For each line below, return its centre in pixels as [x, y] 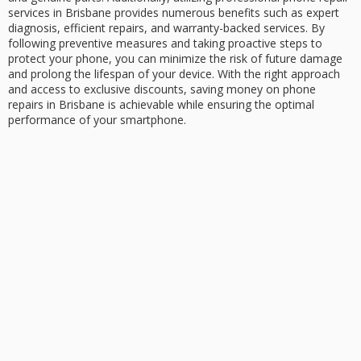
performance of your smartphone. [97, 120]
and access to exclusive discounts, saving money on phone [162, 89]
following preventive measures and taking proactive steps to [165, 44]
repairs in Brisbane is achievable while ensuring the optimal [161, 105]
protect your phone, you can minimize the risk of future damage [175, 59]
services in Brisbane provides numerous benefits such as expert [174, 13]
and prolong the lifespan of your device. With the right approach [174, 74]
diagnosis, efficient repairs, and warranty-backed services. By [166, 28]
